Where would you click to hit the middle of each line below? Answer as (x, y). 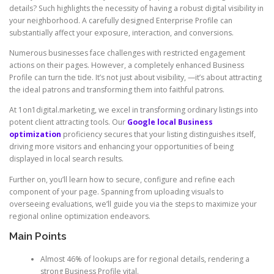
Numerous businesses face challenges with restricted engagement (127, 53)
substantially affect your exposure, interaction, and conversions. (121, 33)
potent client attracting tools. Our (68, 122)
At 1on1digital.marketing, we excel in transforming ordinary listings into (134, 110)
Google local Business (170, 122)
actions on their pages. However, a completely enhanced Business (127, 65)
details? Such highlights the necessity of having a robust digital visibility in (136, 9)
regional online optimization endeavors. (80, 216)
